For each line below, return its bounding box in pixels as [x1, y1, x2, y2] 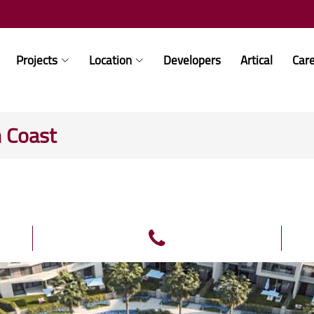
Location [88, 48, 132, 71]
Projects [15, 48, 57, 71]
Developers [163, 48, 221, 71]
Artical [240, 48, 273, 71]
